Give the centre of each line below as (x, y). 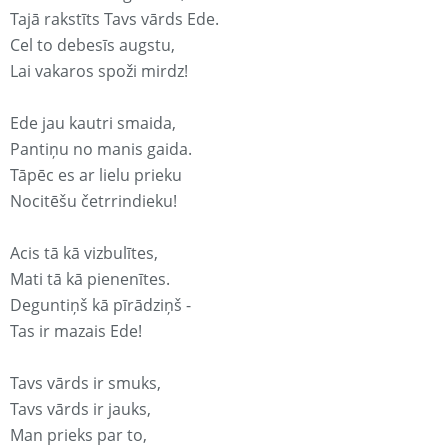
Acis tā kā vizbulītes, (84, 253)
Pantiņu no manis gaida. (101, 149)
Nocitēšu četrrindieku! (93, 201)
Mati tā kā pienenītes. (90, 279)
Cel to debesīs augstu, (92, 45)
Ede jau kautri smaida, (93, 123)
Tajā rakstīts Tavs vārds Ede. (114, 19)
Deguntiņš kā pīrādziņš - (100, 305)
